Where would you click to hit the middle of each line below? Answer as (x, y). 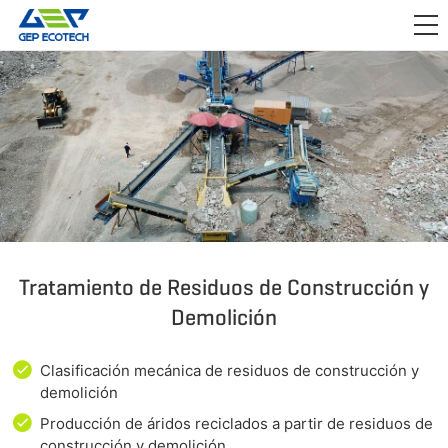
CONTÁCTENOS (60, 164)
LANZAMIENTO (58, 74)
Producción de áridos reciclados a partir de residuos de (236, 423)
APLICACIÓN (51, 29)
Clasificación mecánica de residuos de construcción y (229, 370)
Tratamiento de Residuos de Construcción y (224, 287)
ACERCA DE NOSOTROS (90, 119)
